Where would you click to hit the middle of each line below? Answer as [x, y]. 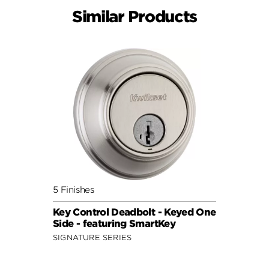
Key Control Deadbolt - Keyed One [134, 213]
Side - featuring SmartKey [114, 224]
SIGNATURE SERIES [92, 238]
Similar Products [134, 16]
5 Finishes [74, 190]
